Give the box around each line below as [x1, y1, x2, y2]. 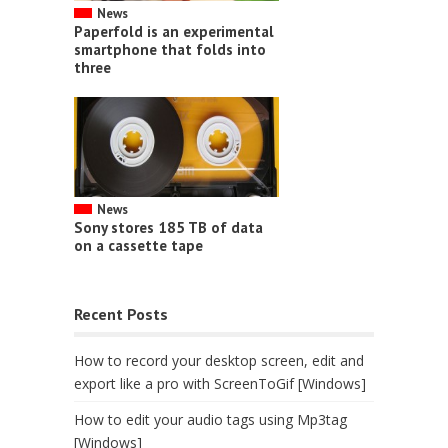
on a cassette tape [74, 236, 203, 256]
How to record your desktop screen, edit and [74, 351, 364, 371]
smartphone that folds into [74, 40, 266, 60]
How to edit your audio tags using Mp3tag [74, 410, 347, 430]
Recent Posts [74, 304, 168, 325]
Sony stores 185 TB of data [74, 218, 263, 238]
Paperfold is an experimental [74, 22, 274, 42]
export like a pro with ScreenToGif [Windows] [74, 374, 366, 394]
